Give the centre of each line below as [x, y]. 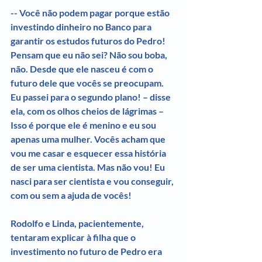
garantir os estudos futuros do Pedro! [89, 40]
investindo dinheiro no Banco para [82, 26]
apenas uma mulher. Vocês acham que [89, 139]
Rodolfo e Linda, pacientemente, [78, 223]
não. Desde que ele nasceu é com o [83, 68]
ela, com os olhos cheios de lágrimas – [88, 111]
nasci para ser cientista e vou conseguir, [93, 181]
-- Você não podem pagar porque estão [91, 12]
